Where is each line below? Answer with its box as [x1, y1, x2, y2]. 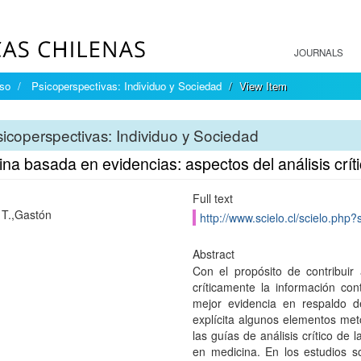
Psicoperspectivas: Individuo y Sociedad [31, 78, 222, 93]
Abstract [192, 246, 234, 262]
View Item [239, 78, 287, 93]
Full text [192, 190, 233, 206]
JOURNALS [294, 46, 343, 59]
